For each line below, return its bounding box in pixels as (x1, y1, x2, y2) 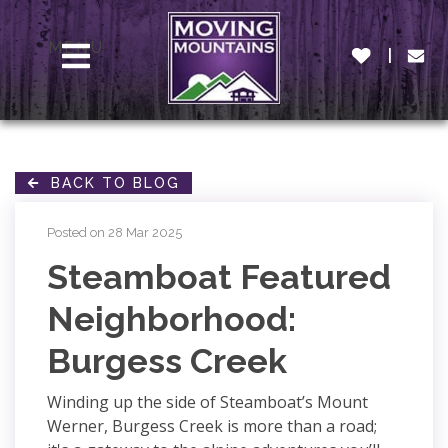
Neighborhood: (47, 299, 296, 339)
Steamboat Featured (47, 257, 391, 297)
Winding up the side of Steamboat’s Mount (47, 391, 368, 413)
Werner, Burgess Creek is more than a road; (47, 415, 377, 437)
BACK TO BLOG (39, 175, 180, 191)
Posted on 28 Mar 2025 (47, 225, 182, 240)
